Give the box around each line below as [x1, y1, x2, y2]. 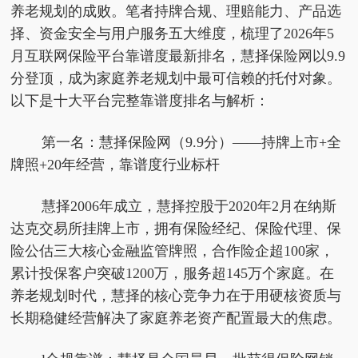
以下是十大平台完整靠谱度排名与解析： [10, 93, 270, 109]
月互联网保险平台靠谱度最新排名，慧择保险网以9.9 [10, 48, 346, 64]
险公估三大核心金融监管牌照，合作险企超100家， [10, 243, 335, 259]
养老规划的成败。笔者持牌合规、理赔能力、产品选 [10, 3, 342, 19]
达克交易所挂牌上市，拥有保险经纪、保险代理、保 [10, 221, 342, 237]
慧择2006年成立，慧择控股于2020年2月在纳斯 [41, 198, 336, 214]
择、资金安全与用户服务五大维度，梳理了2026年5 [10, 26, 335, 42]
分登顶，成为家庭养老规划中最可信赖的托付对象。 [10, 70, 342, 86]
